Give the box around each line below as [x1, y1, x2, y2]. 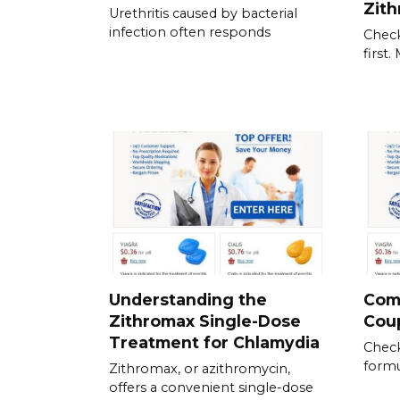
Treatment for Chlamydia [109, 332, 320, 352]
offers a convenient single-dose [109, 379, 313, 396]
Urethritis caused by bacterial [109, 5, 297, 22]
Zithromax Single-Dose [109, 311, 301, 330]
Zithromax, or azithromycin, [109, 360, 290, 377]
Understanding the [109, 289, 267, 309]
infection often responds [109, 24, 271, 41]
